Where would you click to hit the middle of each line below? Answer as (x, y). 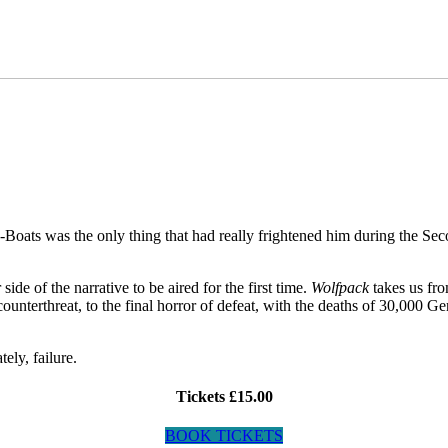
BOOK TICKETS (224, 436)
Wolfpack (340, 287)
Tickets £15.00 (224, 396)
